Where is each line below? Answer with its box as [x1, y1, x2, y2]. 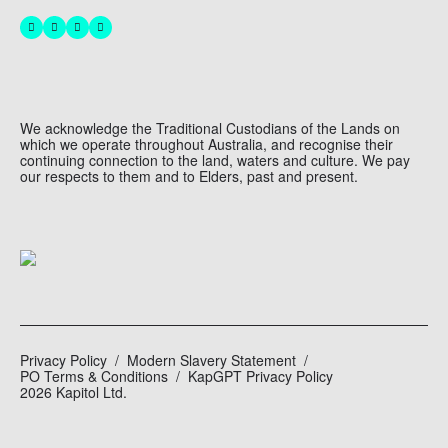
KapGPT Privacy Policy [188, 366, 333, 386]
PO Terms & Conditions [20, 366, 168, 386]
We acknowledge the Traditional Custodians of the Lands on [20, 118, 400, 138]
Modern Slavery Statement [127, 350, 296, 370]
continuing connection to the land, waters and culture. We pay [20, 150, 410, 170]
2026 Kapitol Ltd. [20, 382, 127, 402]
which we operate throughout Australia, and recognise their [20, 134, 393, 154]
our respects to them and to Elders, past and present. [20, 166, 358, 186]
